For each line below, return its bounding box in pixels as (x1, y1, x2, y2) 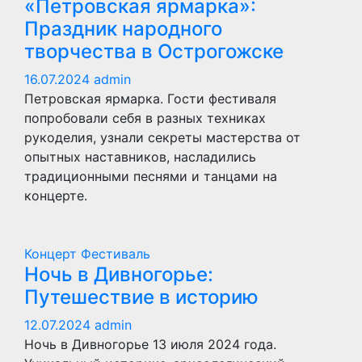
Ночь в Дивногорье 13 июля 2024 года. (24, 335, 276, 352)
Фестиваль (81, 245, 150, 262)
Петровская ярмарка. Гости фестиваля (24, 90, 276, 107)
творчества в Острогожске (24, 39, 284, 63)
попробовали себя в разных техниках (24, 109, 266, 126)
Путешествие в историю (24, 284, 259, 309)
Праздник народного (24, 16, 222, 40)
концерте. (24, 187, 87, 204)
